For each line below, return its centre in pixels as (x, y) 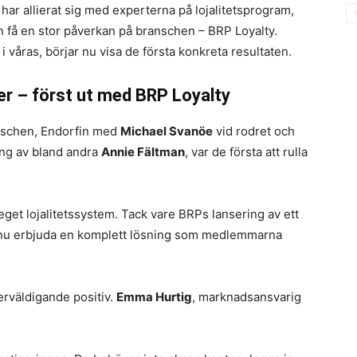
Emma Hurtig (154, 297)
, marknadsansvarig (247, 297)
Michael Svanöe (167, 131)
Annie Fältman (143, 152)
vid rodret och (254, 131)
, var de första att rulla (246, 152)
